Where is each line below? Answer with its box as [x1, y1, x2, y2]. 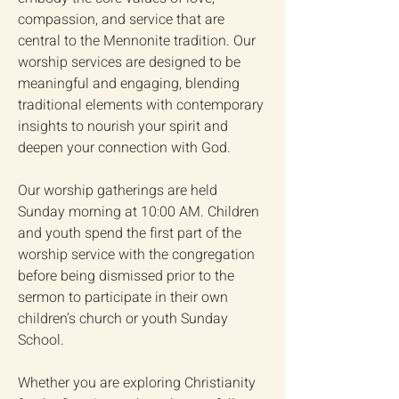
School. [18, 330, 64, 351]
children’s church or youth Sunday [18, 308, 228, 330]
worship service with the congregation [18, 244, 255, 265]
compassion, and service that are [18, 9, 224, 30]
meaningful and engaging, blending [18, 73, 240, 94]
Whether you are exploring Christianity [18, 372, 256, 394]
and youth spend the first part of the [18, 223, 241, 244]
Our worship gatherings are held [18, 180, 217, 201]
